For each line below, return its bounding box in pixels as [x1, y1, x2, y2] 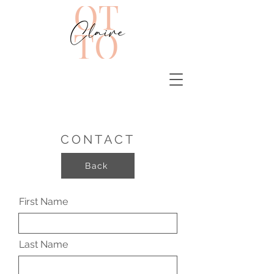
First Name [19, 196, 68, 207]
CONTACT [61, 132, 135, 147]
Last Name [19, 239, 68, 250]
